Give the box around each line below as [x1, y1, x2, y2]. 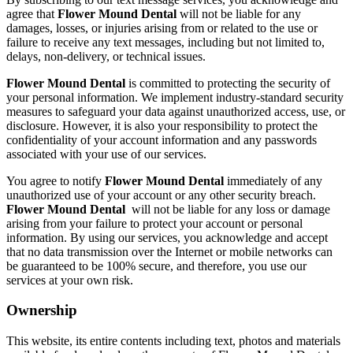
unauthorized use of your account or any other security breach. [6, 188, 316, 202]
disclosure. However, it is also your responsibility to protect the [6, 118, 318, 132]
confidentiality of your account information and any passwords [6, 132, 317, 147]
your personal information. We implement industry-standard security [6, 90, 344, 104]
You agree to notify [6, 173, 105, 188]
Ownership [6, 302, 77, 319]
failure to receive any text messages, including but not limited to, [6, 35, 325, 49]
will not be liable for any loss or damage [128, 202, 330, 216]
